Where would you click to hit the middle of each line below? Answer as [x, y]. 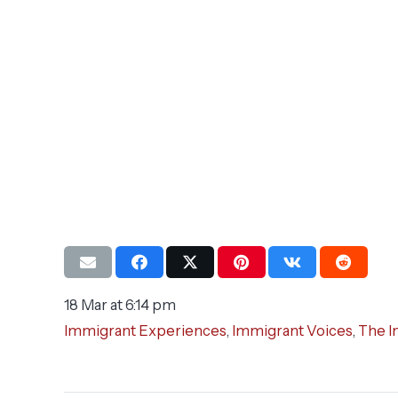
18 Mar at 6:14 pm [120, 305]
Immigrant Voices [292, 331]
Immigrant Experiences [145, 331]
